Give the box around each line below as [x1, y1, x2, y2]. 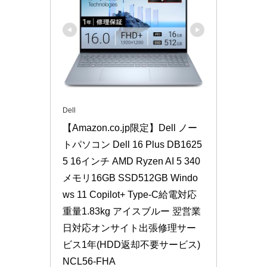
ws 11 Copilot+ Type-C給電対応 [63, 190, 197, 200]
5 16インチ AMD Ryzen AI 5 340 [63, 156, 200, 167]
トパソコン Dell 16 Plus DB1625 [63, 139, 202, 150]
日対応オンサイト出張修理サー [63, 223, 196, 234]
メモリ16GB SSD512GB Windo [63, 173, 198, 184]
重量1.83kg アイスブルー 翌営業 [63, 206, 201, 217]
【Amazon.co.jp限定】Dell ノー [63, 123, 197, 133]
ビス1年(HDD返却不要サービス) [63, 240, 200, 250]
